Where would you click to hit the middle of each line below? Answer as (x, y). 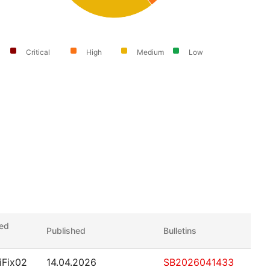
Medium (151, 52)
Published (66, 231)
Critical (38, 52)
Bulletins (180, 231)
